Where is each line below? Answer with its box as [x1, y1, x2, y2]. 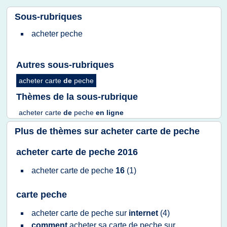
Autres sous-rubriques [16, 60, 114, 70]
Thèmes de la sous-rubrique [16, 91, 138, 102]
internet [129, 209, 160, 217]
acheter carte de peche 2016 [16, 147, 138, 157]
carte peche [16, 190, 67, 200]
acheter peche [31, 29, 83, 38]
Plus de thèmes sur [15, 126, 101, 136]
